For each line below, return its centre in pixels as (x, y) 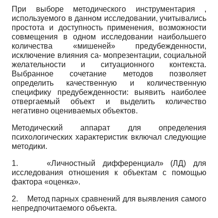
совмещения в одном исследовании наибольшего (109, 37)
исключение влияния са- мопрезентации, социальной (109, 55)
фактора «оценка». (46, 182)
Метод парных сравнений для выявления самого (117, 199)
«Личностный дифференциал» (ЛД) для (127, 163)
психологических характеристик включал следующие (109, 137)
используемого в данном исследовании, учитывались (109, 18)
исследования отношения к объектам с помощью (109, 173)
